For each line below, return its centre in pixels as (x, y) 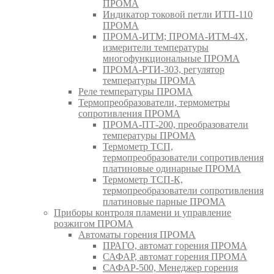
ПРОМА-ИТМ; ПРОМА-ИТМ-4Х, (175, 36)
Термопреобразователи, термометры (154, 102)
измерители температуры (156, 47)
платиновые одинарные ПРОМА (172, 168)
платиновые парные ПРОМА (164, 201)
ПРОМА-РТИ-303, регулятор (164, 69)
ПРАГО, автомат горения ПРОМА (175, 245)
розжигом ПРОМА (94, 223)
